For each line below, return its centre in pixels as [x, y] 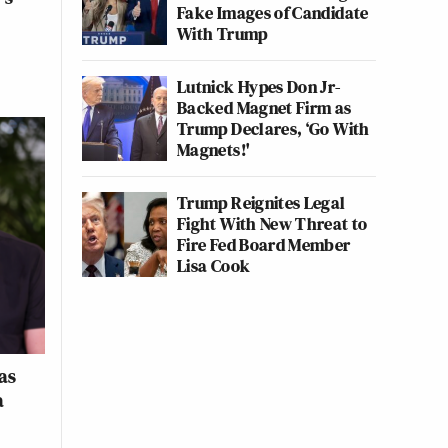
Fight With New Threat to [272, 223]
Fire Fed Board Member [264, 244]
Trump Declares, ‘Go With [273, 128]
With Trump [222, 33]
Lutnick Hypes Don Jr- [259, 86]
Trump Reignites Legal [261, 202]
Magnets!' [214, 149]
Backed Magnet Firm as [264, 107]
